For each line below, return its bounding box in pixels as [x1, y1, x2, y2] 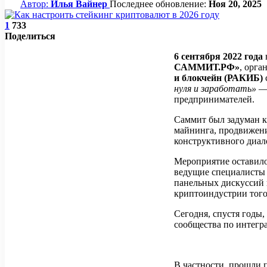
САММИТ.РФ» [174, 61, 240, 72]
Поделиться [5, 30, 55, 41]
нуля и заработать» [174, 83, 256, 94]
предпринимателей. [174, 94, 254, 104]
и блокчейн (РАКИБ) [174, 72, 263, 83]
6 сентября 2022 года [174, 51, 263, 61]
